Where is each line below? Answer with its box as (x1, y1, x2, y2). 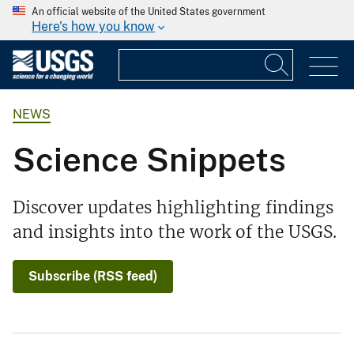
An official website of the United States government (32, 6, 265, 17)
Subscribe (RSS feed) (28, 269, 157, 284)
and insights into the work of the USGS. (13, 221, 337, 243)
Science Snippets (13, 140, 286, 179)
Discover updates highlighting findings (13, 197, 333, 219)
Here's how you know (32, 19, 155, 34)
